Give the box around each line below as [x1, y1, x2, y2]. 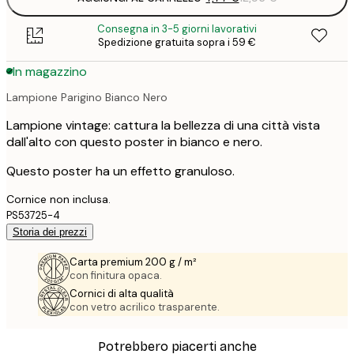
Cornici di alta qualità [70, 286, 174, 300]
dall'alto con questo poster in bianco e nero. [6, 133, 262, 150]
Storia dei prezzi [13, 225, 87, 238]
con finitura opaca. [70, 268, 162, 282]
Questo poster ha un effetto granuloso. [6, 162, 235, 179]
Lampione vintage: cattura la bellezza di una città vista [6, 116, 320, 134]
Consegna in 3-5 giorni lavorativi [97, 22, 257, 36]
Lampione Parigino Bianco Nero [6, 89, 168, 104]
